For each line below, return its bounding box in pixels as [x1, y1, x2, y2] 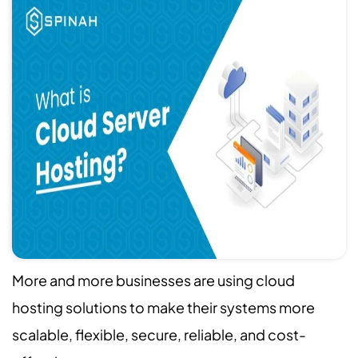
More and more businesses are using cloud [12, 271, 295, 289]
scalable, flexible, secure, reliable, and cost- [12, 325, 306, 344]
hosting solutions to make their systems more [12, 298, 315, 316]
